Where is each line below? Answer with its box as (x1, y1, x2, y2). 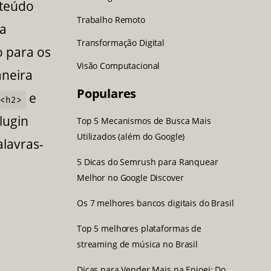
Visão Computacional (77, 59, 160, 71)
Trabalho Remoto (77, 13, 145, 25)
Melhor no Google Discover (77, 171, 184, 183)
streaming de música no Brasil (77, 238, 198, 250)
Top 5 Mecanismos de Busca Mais (77, 114, 211, 126)
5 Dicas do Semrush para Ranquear (77, 155, 218, 168)
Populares (77, 85, 137, 102)
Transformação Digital (77, 36, 165, 48)
